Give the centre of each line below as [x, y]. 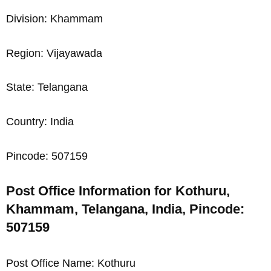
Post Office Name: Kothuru [71, 263]
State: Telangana [47, 87]
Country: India [40, 122]
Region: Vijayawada [54, 53]
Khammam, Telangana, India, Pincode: [125, 209]
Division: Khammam [54, 18]
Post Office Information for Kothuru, [118, 191]
